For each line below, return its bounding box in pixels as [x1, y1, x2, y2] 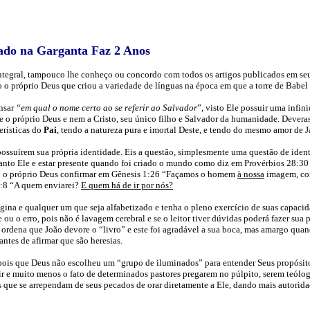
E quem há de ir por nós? [81, 180, 173, 190]
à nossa [237, 169, 264, 179]
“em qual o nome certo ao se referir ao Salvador [16, 102, 197, 113]
